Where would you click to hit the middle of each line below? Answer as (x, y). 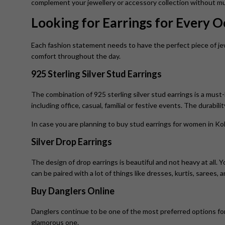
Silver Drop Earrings (73, 142)
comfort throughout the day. (76, 56)
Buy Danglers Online (74, 191)
